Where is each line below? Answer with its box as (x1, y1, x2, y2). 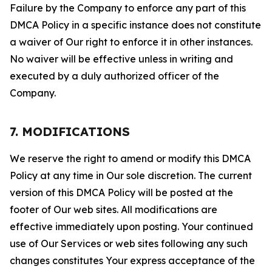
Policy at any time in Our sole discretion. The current (10, 169, 252, 182)
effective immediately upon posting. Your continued (10, 220, 253, 233)
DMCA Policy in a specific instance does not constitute (10, 19, 261, 31)
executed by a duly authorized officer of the (10, 70, 219, 82)
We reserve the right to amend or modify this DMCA (10, 152, 251, 165)
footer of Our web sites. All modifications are (10, 203, 217, 216)
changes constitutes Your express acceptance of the (10, 254, 255, 267)
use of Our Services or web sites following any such (10, 237, 248, 250)
